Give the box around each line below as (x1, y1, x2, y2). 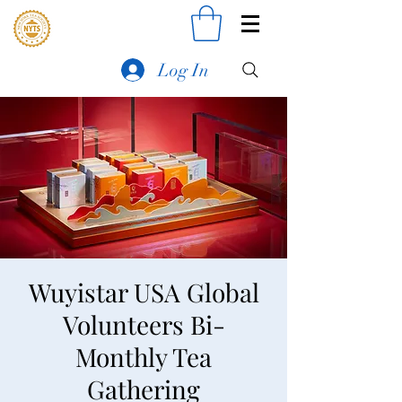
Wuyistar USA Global (28, 275, 259, 310)
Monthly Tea (75, 340, 212, 374)
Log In (157, 58, 209, 82)
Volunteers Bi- (62, 308, 225, 342)
